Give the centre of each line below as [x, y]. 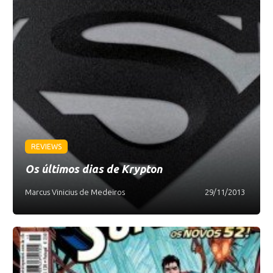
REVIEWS [47, 147]
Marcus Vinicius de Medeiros [75, 192]
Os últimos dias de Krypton [94, 169]
